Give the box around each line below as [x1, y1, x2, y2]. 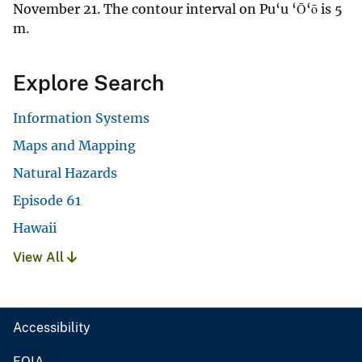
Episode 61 [13, 192, 81, 208]
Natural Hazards [13, 164, 117, 181]
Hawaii [13, 219, 57, 236]
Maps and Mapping [13, 137, 136, 154]
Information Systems [13, 109, 149, 126]
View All [13, 249, 67, 265]
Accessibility [13, 319, 90, 335]
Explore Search [13, 69, 164, 95]
